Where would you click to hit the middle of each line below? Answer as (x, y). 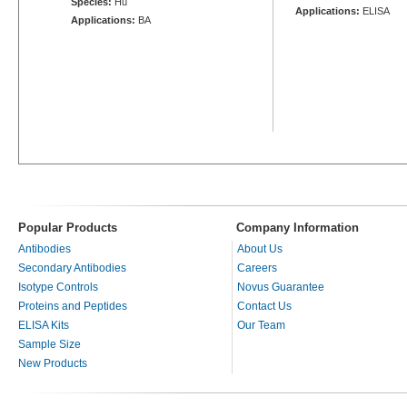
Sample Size (50, 344)
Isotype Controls (58, 287)
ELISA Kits (44, 325)
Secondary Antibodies (72, 268)
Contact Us (264, 306)
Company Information (298, 227)
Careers (257, 268)
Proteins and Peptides (73, 306)
